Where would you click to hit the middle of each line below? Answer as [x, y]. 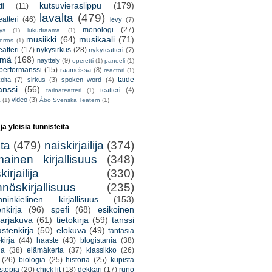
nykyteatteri [106, 50]
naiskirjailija [74, 146]
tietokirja [72, 220]
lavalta [56, 18]
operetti [83, 61]
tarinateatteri [64, 90]
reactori [114, 70]
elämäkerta [46, 250]
